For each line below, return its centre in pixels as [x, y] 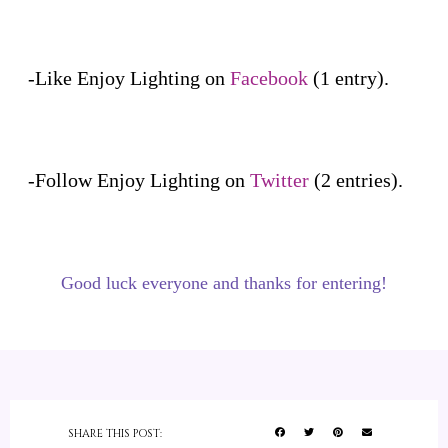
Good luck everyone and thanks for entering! [224, 282]
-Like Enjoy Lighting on [129, 77]
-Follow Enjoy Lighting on [139, 179]
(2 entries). [356, 179]
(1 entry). [348, 77]
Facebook [269, 77]
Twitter [279, 179]
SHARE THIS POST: [114, 433]
